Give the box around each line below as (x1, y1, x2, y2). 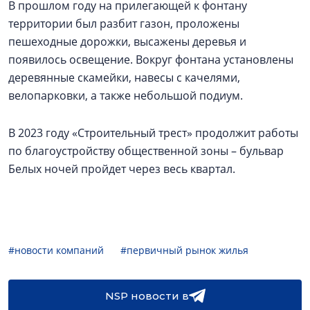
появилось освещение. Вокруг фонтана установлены (8, 52, 293, 67)
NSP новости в (104, 289, 189, 302)
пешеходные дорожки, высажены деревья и (8, 34, 246, 49)
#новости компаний (8, 244, 104, 257)
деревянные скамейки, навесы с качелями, (8, 70, 240, 85)
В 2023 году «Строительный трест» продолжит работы (8, 125, 298, 140)
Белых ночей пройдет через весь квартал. (8, 161, 235, 176)
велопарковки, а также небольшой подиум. (8, 88, 246, 103)
